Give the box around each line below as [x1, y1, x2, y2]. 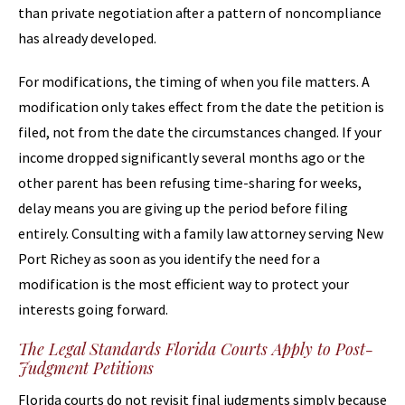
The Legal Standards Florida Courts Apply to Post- [18, 338, 373, 360]
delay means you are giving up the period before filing [18, 199, 348, 217]
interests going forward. [18, 300, 168, 318]
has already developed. [18, 29, 156, 47]
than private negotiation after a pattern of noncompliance [18, 4, 381, 22]
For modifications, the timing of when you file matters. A [18, 72, 370, 90]
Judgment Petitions [18, 357, 154, 379]
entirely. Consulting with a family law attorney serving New [18, 224, 383, 242]
